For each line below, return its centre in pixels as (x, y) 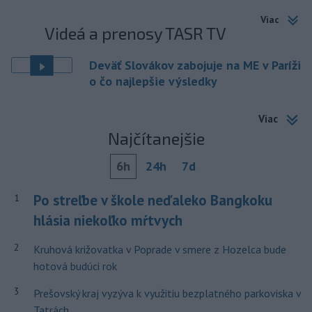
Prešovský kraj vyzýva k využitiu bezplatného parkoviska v (167, 293)
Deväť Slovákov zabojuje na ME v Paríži (195, 65)
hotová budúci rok (75, 266)
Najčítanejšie (156, 138)
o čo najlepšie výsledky (153, 81)
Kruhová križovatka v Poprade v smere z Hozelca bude (159, 249)
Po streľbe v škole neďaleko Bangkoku (153, 200)
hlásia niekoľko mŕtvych (108, 220)
